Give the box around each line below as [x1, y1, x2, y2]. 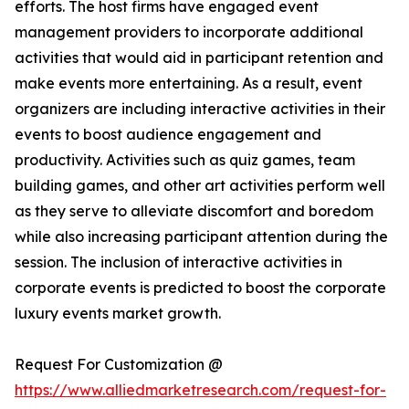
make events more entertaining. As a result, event [15, 74, 362, 93]
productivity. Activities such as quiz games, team [15, 151, 355, 170]
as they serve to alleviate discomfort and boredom [15, 202, 373, 221]
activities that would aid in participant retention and [15, 48, 383, 68]
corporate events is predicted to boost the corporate [15, 278, 386, 298]
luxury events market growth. [15, 304, 221, 323]
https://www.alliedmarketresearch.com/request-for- [15, 381, 386, 400]
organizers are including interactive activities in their [15, 100, 385, 119]
